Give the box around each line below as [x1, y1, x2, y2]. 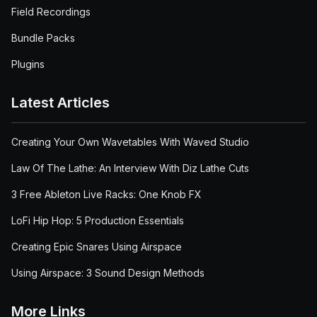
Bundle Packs [11, 32, 75, 44]
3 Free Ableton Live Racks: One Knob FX [11, 188, 202, 200]
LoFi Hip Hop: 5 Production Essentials [11, 214, 184, 226]
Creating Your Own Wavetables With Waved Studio [11, 136, 249, 148]
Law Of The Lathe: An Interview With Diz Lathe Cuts [11, 162, 249, 174]
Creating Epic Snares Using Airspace [11, 241, 182, 253]
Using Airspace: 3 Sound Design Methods [11, 267, 204, 279]
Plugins [11, 58, 45, 70]
